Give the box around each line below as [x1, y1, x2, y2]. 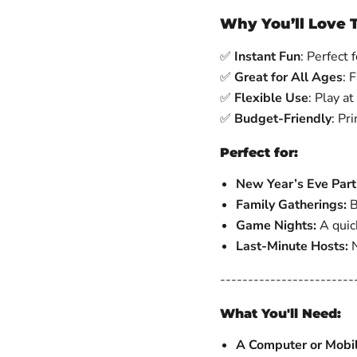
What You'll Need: [219, 306, 341, 321]
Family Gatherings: [235, 196, 347, 214]
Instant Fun [233, 48, 300, 65]
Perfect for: [219, 145, 298, 160]
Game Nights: [235, 217, 316, 234]
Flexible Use [233, 89, 308, 107]
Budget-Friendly [233, 110, 331, 127]
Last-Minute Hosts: [235, 237, 348, 255]
